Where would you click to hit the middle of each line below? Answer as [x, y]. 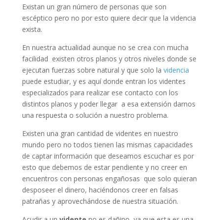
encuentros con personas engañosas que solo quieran [109, 178]
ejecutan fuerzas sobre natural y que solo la [93, 70]
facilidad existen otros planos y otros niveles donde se [109, 58]
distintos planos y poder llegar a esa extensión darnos [109, 104]
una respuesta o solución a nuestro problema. [95, 115]
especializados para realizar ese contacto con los [100, 92]
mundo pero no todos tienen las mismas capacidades [107, 144]
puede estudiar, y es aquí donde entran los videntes [104, 81]
